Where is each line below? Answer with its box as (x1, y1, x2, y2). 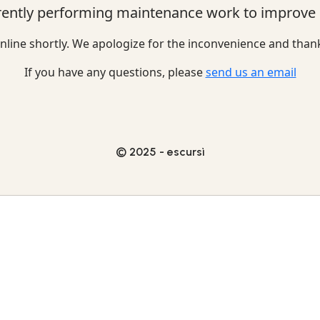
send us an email (205, 64, 296, 80)
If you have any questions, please (24, 64, 206, 80)
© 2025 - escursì (115, 144, 205, 159)
